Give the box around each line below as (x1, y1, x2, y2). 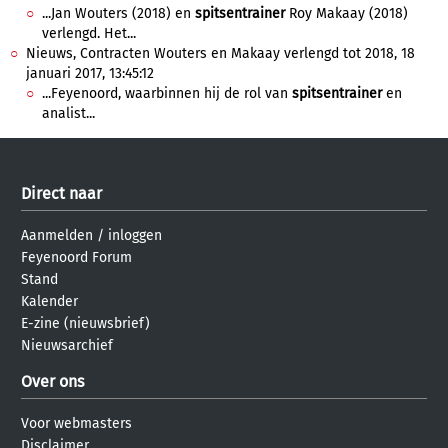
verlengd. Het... (42, 25, 136, 42)
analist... (42, 105, 95, 122)
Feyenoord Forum (21, 249, 132, 266)
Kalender (21, 293, 78, 310)
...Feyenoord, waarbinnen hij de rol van (42, 85, 292, 102)
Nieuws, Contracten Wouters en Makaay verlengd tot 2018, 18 (26, 45, 415, 62)
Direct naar (21, 184, 102, 203)
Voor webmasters (21, 415, 132, 432)
